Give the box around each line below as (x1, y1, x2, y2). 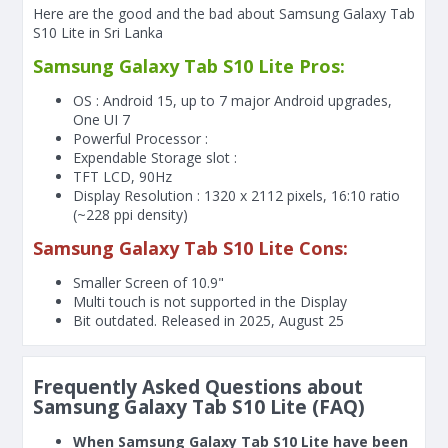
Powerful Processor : (73, 129, 208, 148)
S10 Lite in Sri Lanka (33, 23, 163, 42)
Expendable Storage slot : (73, 148, 237, 167)
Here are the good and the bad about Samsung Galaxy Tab (33, 4, 415, 23)
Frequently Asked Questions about (33, 374, 363, 400)
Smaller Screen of (73, 273, 191, 292)
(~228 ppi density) (73, 205, 188, 224)
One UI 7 (73, 110, 130, 129)
